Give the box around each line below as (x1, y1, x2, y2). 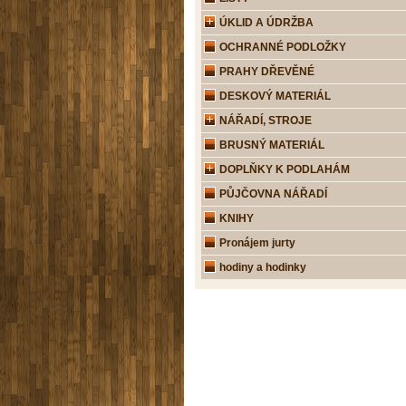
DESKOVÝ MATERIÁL (217, 90, 331, 102)
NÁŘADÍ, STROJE (217, 114, 312, 127)
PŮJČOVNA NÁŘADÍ (217, 188, 327, 200)
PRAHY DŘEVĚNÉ (217, 65, 314, 78)
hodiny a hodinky (217, 261, 306, 274)
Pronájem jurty (217, 237, 295, 249)
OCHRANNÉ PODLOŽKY (217, 41, 346, 53)
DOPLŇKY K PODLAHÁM (217, 163, 350, 176)
